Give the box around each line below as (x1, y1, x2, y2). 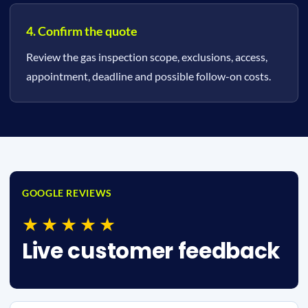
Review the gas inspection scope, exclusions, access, (26, 50, 267, 63)
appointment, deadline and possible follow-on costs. (26, 69, 271, 82)
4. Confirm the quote (26, 23, 137, 38)
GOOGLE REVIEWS (22, 187, 112, 199)
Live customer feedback (22, 236, 280, 266)
